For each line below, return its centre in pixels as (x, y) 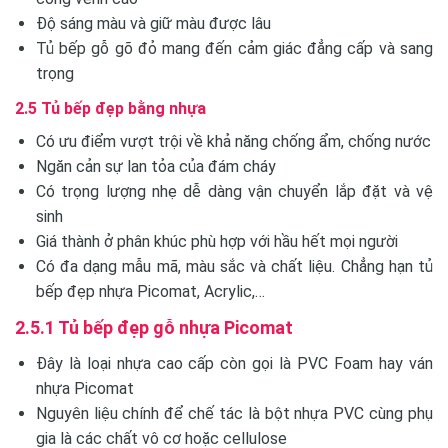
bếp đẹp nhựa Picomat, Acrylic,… (150, 291)
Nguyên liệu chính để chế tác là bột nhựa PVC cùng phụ (234, 413)
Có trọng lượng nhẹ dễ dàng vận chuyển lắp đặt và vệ (234, 191)
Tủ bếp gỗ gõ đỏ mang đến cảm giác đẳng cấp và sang (234, 48)
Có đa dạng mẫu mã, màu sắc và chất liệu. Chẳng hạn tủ (234, 266)
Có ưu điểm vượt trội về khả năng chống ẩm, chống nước (233, 141)
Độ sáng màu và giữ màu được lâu (153, 23)
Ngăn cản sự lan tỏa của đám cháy (155, 166)
